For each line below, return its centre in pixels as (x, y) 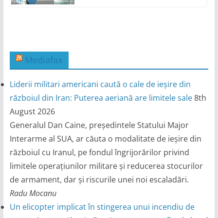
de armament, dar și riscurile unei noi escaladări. (99, 180)
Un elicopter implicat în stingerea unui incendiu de (102, 207)
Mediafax (44, 60)
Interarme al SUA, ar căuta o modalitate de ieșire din (105, 139)
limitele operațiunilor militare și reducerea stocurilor (106, 166)
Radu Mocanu (33, 193)
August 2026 (32, 112)
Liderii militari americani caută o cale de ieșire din (100, 84)
